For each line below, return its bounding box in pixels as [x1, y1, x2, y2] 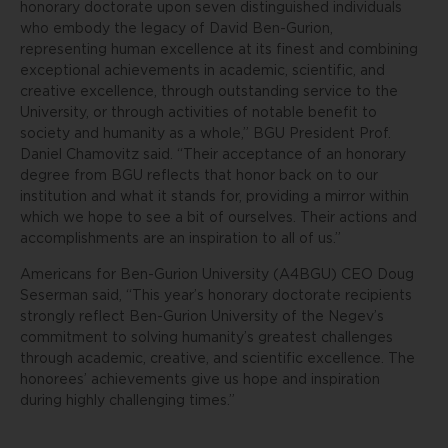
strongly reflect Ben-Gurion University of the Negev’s [20, 310, 384, 324]
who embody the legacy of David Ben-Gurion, [20, 22, 333, 36]
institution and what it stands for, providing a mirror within [20, 190, 409, 204]
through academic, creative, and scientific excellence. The [20, 352, 415, 366]
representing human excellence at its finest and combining [20, 43, 418, 57]
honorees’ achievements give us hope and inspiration [20, 373, 380, 387]
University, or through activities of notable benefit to [20, 106, 377, 120]
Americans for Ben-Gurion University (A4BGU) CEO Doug [20, 268, 414, 282]
